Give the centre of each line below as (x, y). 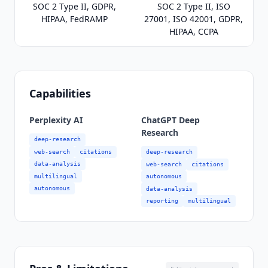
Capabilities (60, 94)
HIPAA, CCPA (194, 32)
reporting (162, 200)
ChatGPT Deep (170, 120)
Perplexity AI (56, 120)
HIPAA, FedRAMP (74, 19)
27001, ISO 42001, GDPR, (194, 19)
